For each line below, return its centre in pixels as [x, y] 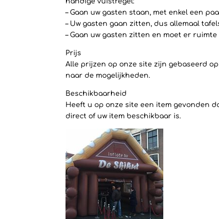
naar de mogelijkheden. [108, 76]
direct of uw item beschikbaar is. [123, 116]
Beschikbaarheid [96, 94]
